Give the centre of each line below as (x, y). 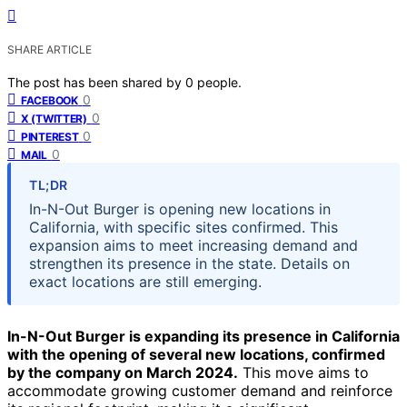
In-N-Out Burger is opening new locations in (180, 208)
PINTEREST (50, 136)
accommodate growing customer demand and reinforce (200, 390)
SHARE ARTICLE (50, 49)
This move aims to (303, 372)
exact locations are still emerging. (145, 281)
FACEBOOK (50, 100)
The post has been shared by (96, 82)
